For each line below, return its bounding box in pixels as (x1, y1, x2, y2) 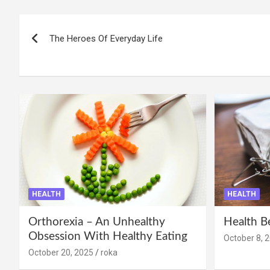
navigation (19, 41, 108, 61)
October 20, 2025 (28, 248, 93, 258)
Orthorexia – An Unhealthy (28, 216, 165, 228)
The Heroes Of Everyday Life (49, 33, 163, 45)
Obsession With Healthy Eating (28, 231, 187, 243)
